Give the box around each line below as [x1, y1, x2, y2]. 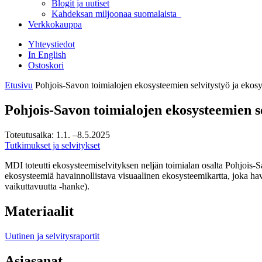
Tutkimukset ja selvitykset [5, 140, 100, 150]
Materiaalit [5, 203, 74, 219]
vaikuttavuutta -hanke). [5, 181, 89, 191]
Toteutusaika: [5, 129, 54, 140]
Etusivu [5, 80, 33, 90]
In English [28, 50, 66, 60]
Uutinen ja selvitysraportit [5, 230, 99, 241]
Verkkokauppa [28, 19, 82, 29]
